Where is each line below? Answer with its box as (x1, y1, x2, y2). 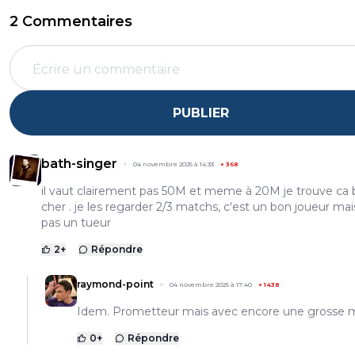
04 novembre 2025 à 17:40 (170, 281, 252, 289)
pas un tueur (41, 216, 111, 231)
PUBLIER (172, 105, 229, 120)
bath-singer (41, 156, 117, 172)
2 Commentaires (10, 13, 132, 31)
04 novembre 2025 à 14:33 (133, 160, 214, 169)
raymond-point (77, 278, 154, 291)
